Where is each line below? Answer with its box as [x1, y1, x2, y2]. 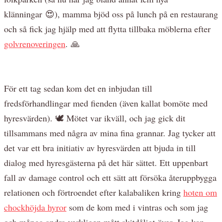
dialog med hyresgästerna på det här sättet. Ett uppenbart [4, 156, 208, 168]
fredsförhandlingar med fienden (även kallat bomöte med [4, 97, 208, 109]
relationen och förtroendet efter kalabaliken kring [4, 186, 183, 198]
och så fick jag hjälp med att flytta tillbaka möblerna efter [4, 22, 211, 35]
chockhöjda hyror [4, 201, 66, 213]
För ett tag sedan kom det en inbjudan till [4, 82, 152, 94]
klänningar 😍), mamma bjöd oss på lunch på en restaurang [4, 7, 218, 20]
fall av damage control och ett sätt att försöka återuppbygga [4, 171, 217, 183]
